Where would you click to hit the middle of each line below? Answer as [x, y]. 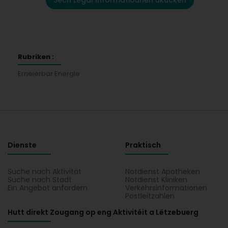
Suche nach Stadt [40, 180]
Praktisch [143, 145]
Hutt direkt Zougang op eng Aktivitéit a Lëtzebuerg [103, 212]
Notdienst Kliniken [156, 180]
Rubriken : [36, 57]
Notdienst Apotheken [163, 172]
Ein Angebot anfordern [48, 188]
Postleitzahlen [150, 196]
